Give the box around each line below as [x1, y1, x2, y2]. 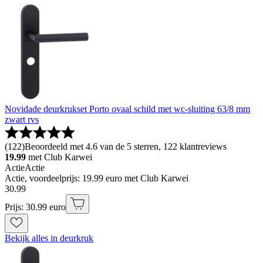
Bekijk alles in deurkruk [5, 233, 93, 244]
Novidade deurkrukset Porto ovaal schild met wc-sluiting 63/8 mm [5, 104, 250, 114]
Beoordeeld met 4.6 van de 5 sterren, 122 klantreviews [25, 141, 227, 152]
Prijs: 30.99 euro [5, 202, 66, 213]
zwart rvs [5, 114, 39, 125]
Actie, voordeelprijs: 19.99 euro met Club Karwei [5, 173, 188, 184]
